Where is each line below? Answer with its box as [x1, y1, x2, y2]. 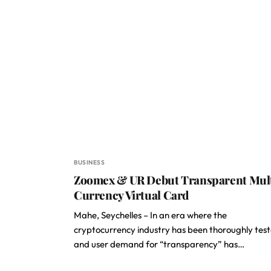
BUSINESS [74, 158, 105, 166]
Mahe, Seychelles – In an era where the [74, 209, 227, 221]
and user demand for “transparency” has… [74, 238, 244, 250]
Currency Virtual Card [74, 187, 189, 203]
